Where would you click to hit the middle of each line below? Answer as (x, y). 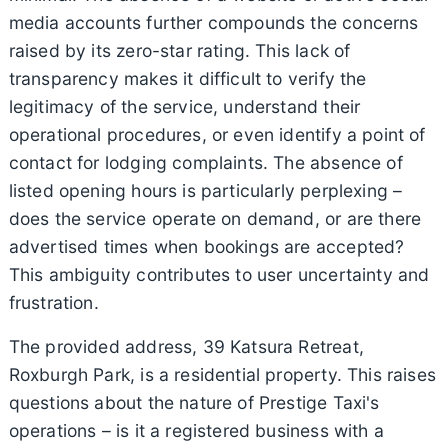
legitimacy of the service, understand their (184, 106)
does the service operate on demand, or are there (215, 218)
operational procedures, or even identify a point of (217, 134)
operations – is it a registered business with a (196, 430)
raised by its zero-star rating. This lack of (179, 50)
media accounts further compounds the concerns (213, 22)
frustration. (53, 302)
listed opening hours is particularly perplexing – (205, 190)
